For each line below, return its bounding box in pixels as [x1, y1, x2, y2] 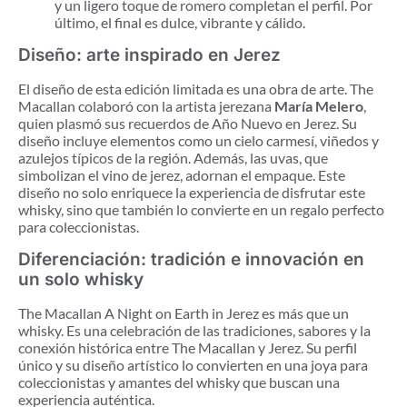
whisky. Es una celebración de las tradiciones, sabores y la [18, 321, 371, 339]
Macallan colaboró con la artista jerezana [18, 96, 274, 114]
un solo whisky [18, 268, 144, 290]
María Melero [274, 96, 363, 114]
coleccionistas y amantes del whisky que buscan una [18, 372, 340, 391]
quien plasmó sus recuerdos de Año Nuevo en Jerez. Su [18, 114, 357, 132]
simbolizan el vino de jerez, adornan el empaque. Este [18, 165, 345, 184]
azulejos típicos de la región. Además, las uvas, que [18, 148, 328, 166]
